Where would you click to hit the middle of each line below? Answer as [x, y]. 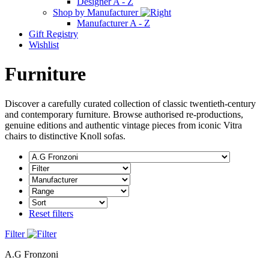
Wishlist [44, 44]
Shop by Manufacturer [97, 12]
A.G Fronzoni [32, 254]
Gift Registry [53, 34]
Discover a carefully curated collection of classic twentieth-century [130, 103]
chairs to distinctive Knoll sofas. [65, 136]
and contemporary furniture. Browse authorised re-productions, [124, 114]
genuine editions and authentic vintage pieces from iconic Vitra [123, 125]
